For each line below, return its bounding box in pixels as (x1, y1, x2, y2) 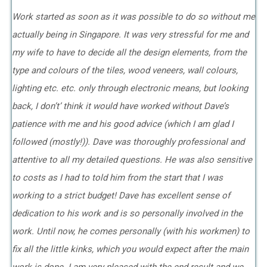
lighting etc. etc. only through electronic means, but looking (12, 83, 248, 94)
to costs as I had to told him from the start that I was (12, 172, 223, 183)
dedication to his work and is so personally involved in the (12, 208, 243, 219)
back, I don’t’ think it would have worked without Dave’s (12, 101, 229, 111)
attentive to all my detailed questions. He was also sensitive (12, 154, 252, 165)
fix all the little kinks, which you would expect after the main (12, 244, 249, 254)
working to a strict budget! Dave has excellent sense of (12, 190, 230, 201)
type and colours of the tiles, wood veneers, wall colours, (12, 65, 238, 76)
